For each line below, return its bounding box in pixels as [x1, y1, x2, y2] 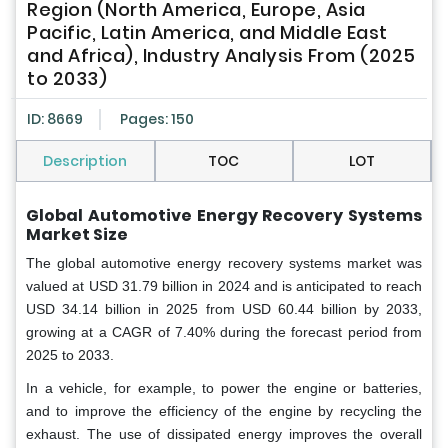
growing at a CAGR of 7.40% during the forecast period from [26, 324, 422, 341]
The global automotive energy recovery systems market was [26, 255, 422, 272]
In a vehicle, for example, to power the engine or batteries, [26, 380, 422, 397]
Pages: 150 [120, 109, 194, 130]
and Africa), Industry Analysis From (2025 [27, 43, 416, 69]
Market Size [26, 223, 128, 247]
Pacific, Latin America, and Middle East [27, 20, 388, 46]
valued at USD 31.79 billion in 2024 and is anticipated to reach [26, 278, 422, 295]
